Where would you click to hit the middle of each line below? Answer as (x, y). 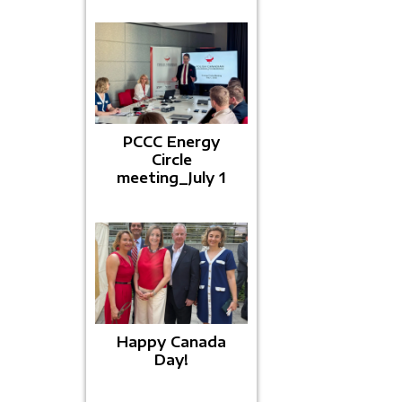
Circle (171, 160)
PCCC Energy (171, 142)
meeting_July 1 (171, 178)
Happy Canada (171, 342)
